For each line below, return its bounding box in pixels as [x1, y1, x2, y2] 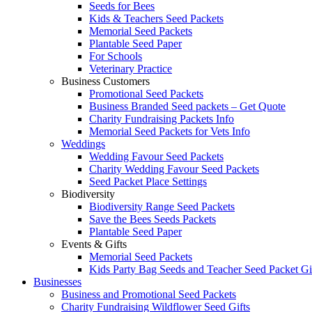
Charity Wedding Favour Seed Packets [89, 163, 259, 175]
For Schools [89, 50, 142, 63]
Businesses [33, 276, 81, 288]
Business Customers [61, 75, 150, 88]
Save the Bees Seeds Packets [89, 213, 216, 226]
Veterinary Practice [89, 63, 172, 75]
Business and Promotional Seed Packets [61, 288, 236, 301]
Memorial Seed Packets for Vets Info [89, 125, 250, 138]
